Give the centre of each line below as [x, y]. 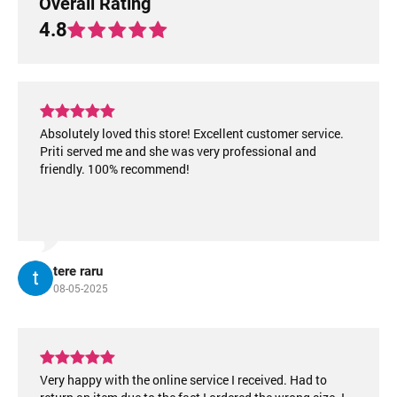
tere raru [78, 271]
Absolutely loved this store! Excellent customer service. [192, 133]
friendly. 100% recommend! [115, 169]
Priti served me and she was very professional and [178, 151]
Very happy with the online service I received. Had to [183, 380]
